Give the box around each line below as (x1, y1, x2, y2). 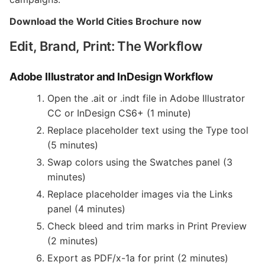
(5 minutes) (47, 139, 98, 151)
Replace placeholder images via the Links (47, 188, 232, 200)
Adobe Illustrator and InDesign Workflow (9, 70, 213, 83)
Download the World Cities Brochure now (9, 15, 202, 27)
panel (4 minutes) (47, 203, 125, 215)
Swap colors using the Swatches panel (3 (47, 156, 232, 168)
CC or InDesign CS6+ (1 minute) (47, 107, 191, 119)
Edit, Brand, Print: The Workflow (9, 38, 202, 54)
